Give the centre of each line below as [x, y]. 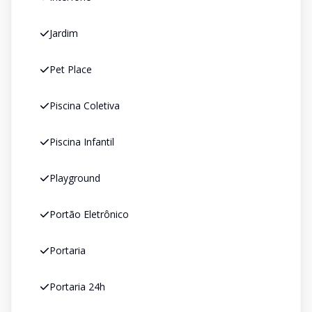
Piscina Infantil [82, 142]
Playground [75, 178]
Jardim [64, 33]
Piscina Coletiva [85, 106]
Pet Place [71, 69]
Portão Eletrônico [89, 214]
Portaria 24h [77, 287]
